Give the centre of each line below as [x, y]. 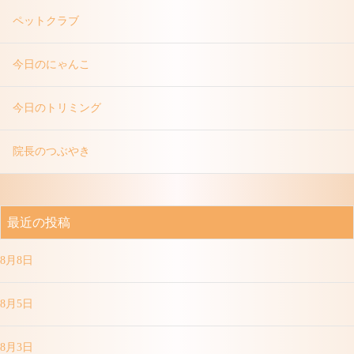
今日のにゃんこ [51, 64]
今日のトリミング [57, 108]
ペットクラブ [46, 21]
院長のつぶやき [51, 151]
